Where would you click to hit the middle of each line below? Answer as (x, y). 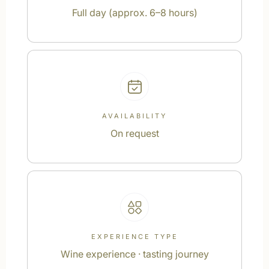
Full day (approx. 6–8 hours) (134, 13)
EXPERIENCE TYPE (134, 237)
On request (134, 133)
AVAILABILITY (134, 116)
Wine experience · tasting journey (134, 254)
